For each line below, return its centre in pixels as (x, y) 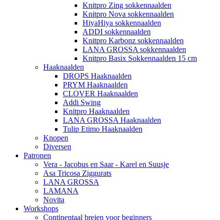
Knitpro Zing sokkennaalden (127, 5)
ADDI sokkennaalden (117, 32)
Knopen (56, 138)
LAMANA (61, 191)
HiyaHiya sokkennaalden (122, 23)
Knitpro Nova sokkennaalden (128, 14)
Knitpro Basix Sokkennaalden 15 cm (140, 58)
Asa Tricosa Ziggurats (77, 173)
